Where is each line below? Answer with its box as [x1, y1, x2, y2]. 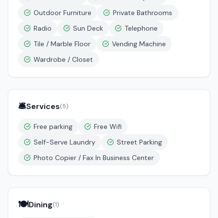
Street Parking [117, 138, 162, 146]
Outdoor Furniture [34, 8, 91, 17]
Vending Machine [112, 39, 166, 48]
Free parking [34, 122, 73, 131]
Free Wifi [94, 122, 122, 131]
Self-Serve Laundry [34, 138, 95, 146]
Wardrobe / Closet [34, 55, 93, 64]
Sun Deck [73, 24, 103, 33]
